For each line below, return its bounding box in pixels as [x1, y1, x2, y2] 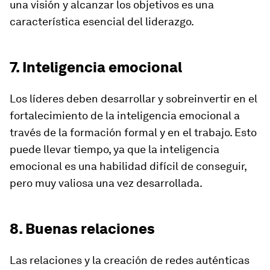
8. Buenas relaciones [10, 220, 155, 237]
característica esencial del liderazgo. [10, 15, 194, 28]
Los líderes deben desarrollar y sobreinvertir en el [10, 92, 257, 105]
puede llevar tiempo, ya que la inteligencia [10, 143, 219, 155]
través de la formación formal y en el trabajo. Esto [10, 126, 257, 139]
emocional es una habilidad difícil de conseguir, [10, 160, 246, 172]
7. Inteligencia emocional [10, 58, 182, 76]
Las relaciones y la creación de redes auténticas [10, 254, 250, 266]
